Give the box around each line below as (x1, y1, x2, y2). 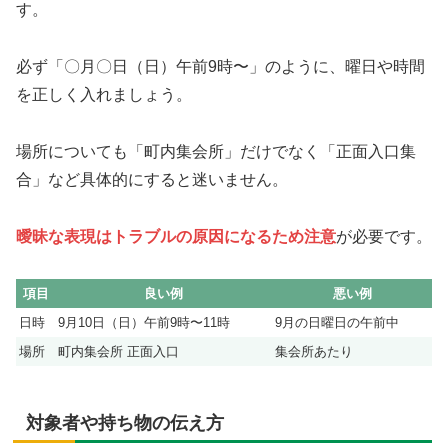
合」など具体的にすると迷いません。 (16, 170, 288, 188)
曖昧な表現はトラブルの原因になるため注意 (16, 227, 336, 245)
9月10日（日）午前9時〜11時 (58, 315, 230, 331)
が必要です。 (336, 227, 432, 245)
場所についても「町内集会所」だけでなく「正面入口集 (16, 142, 416, 160)
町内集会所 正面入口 (58, 344, 179, 360)
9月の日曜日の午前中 (275, 315, 399, 331)
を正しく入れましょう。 (16, 86, 192, 104)
